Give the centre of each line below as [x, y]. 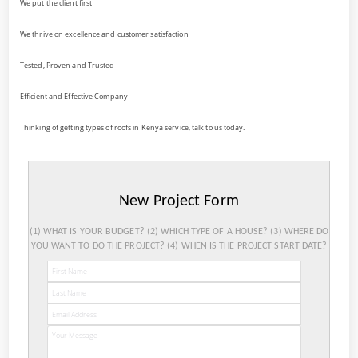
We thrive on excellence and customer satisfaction [104, 34]
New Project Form [179, 202]
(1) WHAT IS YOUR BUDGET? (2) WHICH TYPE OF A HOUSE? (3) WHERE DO [179, 231]
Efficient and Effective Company [74, 96]
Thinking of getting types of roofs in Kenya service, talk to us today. [133, 127]
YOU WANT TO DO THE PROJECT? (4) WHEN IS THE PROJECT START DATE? [179, 246]
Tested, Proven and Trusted [68, 65]
